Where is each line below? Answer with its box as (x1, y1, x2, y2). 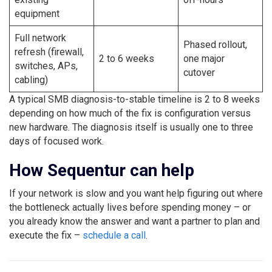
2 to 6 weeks (99, 52, 154, 64)
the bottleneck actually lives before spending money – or (9, 201, 251, 213)
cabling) (15, 73, 48, 86)
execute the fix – (9, 229, 83, 241)
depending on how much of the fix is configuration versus (9, 107, 251, 119)
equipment (15, 7, 59, 19)
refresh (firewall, (15, 46, 84, 58)
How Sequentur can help (9, 160, 194, 180)
